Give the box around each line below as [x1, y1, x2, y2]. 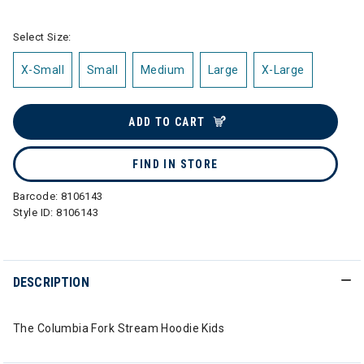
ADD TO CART [128, 115, 206, 128]
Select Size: [13, 31, 71, 43]
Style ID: [13, 206, 57, 219]
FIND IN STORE [132, 158, 219, 171]
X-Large [261, 63, 305, 76]
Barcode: [13, 190, 61, 202]
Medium [141, 63, 185, 76]
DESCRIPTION [13, 275, 89, 290]
